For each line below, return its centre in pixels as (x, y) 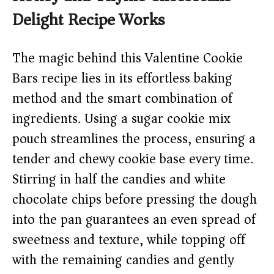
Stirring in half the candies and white (119, 180)
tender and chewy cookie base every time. (133, 159)
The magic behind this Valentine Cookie (128, 58)
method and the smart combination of (122, 99)
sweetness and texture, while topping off (129, 240)
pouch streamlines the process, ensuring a (134, 139)
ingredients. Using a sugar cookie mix (121, 119)
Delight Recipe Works (88, 20)
